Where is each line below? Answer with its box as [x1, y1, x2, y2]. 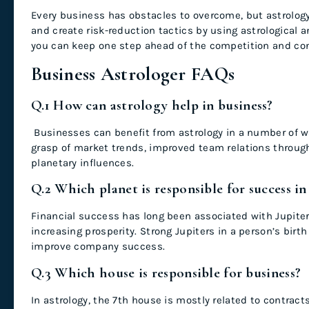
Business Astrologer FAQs [31, 61, 235, 86]
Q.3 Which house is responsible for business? [31, 263, 301, 281]
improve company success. [31, 240, 166, 253]
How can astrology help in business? [53, 96, 273, 114]
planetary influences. [31, 156, 134, 169]
